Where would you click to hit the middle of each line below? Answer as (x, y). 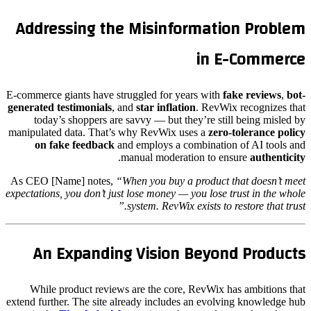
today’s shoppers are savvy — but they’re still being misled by (170, 119)
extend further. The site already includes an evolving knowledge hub (156, 301)
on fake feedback (75, 144)
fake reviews (252, 94)
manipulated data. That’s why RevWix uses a (108, 132)
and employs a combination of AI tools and (210, 144)
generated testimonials (60, 107)
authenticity (278, 157)
